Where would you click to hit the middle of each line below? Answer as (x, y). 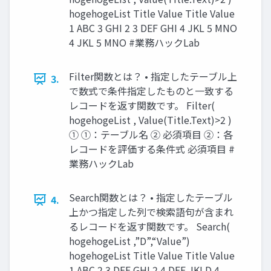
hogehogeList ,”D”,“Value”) (129, 241)
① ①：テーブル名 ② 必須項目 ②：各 (151, 135)
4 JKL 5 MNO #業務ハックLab (134, 43)
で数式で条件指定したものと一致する (151, 91)
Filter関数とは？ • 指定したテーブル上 (153, 77)
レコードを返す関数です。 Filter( (142, 106)
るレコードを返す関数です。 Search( (149, 227)
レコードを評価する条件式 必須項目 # (152, 149)
